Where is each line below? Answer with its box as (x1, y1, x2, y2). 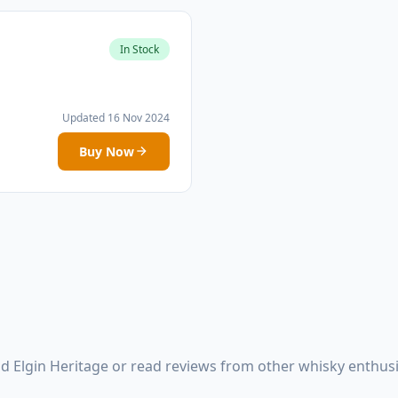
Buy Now (79, 142, 134, 160)
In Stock (120, 42, 159, 58)
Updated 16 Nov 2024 (62, 109, 170, 125)
